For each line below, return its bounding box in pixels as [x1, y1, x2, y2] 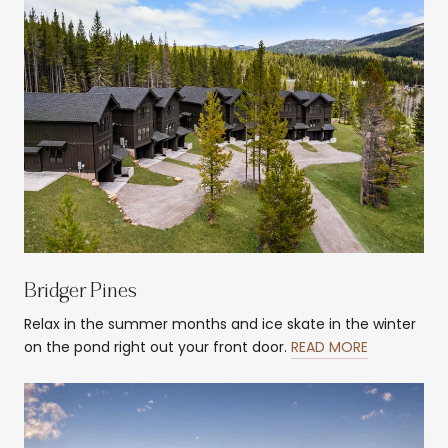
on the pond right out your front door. [24, 337, 291, 357]
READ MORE [291, 337, 368, 357]
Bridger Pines [24, 279, 137, 303]
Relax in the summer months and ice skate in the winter [24, 314, 416, 334]
